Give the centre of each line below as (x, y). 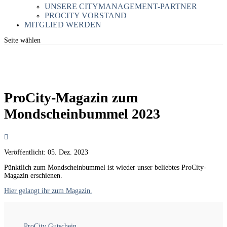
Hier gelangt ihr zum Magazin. (48, 191)
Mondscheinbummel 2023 (82, 113)
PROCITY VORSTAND (86, 15)
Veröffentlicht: (26, 152)
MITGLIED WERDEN (63, 25)
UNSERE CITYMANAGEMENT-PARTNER (121, 6)
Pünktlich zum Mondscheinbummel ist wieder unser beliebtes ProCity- (105, 167)
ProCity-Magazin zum (71, 97)
